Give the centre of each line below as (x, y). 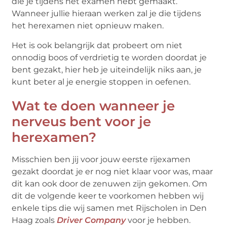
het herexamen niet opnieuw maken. (88, 26)
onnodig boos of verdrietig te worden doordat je (109, 57)
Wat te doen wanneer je (93, 106)
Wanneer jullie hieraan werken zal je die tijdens (107, 14)
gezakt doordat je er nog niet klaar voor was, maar (112, 171)
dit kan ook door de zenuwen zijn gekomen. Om (110, 183)
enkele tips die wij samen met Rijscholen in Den (109, 208)
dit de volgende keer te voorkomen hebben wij (108, 196)
